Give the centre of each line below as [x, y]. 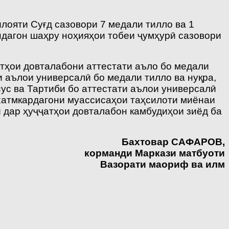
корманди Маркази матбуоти [155, 153]
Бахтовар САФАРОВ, [173, 142]
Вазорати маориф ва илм [163, 164]
